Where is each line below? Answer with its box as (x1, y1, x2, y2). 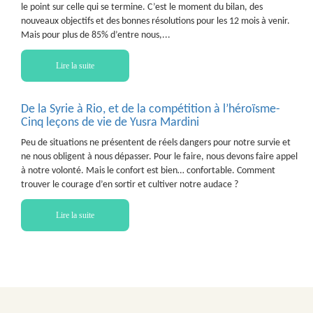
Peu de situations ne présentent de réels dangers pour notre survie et (21, 138, 291, 148)
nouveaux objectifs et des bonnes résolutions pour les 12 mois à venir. (21, 16, 290, 27)
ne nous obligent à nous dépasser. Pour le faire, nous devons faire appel (21, 152, 298, 162)
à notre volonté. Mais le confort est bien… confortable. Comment (21, 166, 275, 176)
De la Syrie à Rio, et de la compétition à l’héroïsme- (21, 103, 280, 116)
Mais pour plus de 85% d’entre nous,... (21, 30, 170, 41)
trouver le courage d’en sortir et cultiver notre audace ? (21, 180, 238, 190)
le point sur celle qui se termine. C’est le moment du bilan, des (21, 2, 263, 13)
